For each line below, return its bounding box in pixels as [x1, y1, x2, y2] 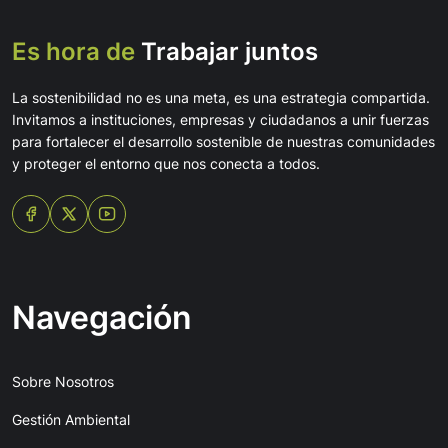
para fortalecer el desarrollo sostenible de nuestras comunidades [12, 133, 435, 151]
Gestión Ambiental [12, 411, 130, 429]
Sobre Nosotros [12, 373, 114, 391]
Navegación [12, 298, 192, 338]
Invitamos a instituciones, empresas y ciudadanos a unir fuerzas [12, 111, 429, 129]
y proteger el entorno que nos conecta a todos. [12, 155, 320, 173]
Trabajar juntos [135, 37, 318, 67]
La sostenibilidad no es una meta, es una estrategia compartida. [12, 89, 430, 107]
